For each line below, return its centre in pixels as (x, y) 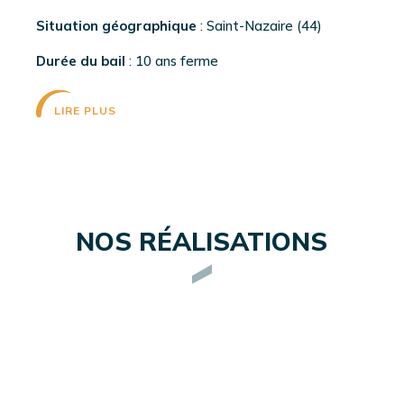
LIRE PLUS (85, 111)
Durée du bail (81, 61)
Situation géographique (116, 26)
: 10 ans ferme (172, 61)
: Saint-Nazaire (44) (259, 26)
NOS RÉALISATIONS (202, 242)
